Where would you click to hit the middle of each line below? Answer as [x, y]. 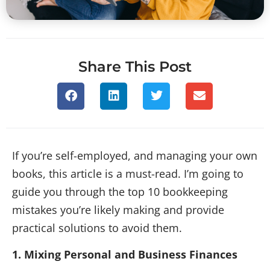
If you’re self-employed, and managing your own [135, 155]
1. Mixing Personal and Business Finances [125, 255]
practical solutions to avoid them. [97, 228]
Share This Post [135, 66]
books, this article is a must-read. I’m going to [128, 173]
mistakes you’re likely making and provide [118, 209]
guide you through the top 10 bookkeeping [120, 191]
